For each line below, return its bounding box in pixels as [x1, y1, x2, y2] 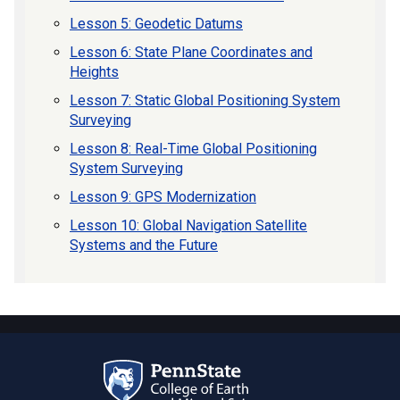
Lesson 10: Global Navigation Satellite [70, 217, 307, 235]
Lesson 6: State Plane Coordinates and [70, 44, 312, 62]
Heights [70, 63, 119, 81]
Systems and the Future [70, 237, 218, 254]
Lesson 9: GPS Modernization [70, 188, 256, 206]
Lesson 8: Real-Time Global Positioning [70, 140, 317, 158]
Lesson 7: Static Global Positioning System [70, 92, 340, 110]
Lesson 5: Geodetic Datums [70, 15, 243, 33]
